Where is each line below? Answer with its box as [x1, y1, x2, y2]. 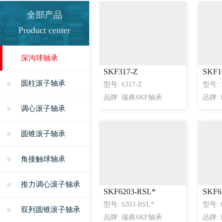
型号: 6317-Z [103, 81, 142, 88]
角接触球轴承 [21, 155, 66, 163]
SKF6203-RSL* [103, 187, 156, 196]
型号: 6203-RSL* [103, 201, 154, 208]
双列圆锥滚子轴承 [21, 206, 81, 214]
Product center [18, 25, 71, 35]
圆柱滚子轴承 [21, 79, 66, 87]
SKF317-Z [103, 67, 138, 76]
